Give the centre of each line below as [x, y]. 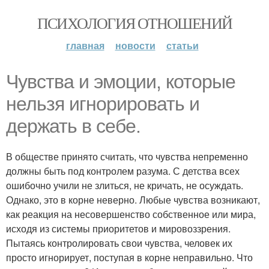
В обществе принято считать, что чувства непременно [127, 156]
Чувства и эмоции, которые [121, 82]
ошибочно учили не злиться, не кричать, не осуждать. [125, 185]
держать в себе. [73, 126]
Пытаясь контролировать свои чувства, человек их [119, 243]
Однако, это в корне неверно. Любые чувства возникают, [133, 200]
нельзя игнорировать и [103, 104]
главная [85, 45]
